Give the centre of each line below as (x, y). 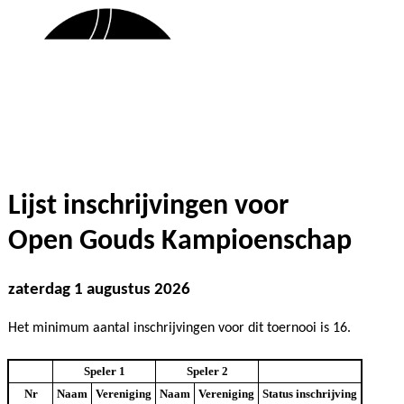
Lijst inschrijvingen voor (148, 207)
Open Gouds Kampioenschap (180, 242)
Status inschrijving (310, 394)
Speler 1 (104, 371)
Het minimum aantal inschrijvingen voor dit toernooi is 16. (179, 328)
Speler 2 (207, 371)
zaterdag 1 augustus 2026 (99, 289)
